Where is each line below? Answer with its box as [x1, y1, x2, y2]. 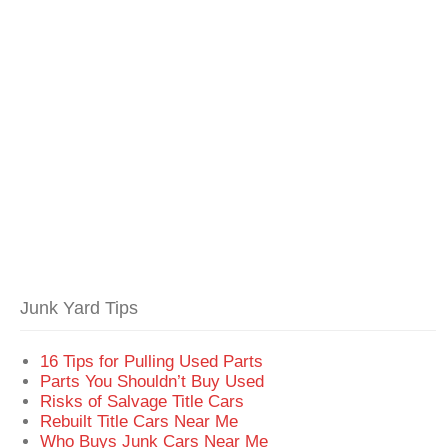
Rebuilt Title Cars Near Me [40, 411, 239, 430]
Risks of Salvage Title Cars [40, 391, 245, 410]
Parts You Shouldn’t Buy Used [40, 371, 265, 390]
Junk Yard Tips [20, 297, 139, 318]
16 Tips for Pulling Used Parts [40, 351, 264, 370]
